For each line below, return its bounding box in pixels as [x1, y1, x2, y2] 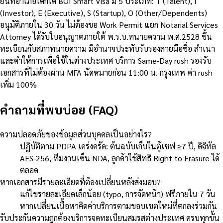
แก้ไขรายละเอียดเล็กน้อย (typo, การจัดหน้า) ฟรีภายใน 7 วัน [20, 188, 216, 199]
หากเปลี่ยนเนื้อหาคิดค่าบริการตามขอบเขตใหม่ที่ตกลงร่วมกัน [20, 200, 217, 211]
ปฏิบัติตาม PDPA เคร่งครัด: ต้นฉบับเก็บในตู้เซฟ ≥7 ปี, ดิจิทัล [20, 140, 216, 151]
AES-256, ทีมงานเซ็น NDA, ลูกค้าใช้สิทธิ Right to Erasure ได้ [20, 152, 220, 163]
